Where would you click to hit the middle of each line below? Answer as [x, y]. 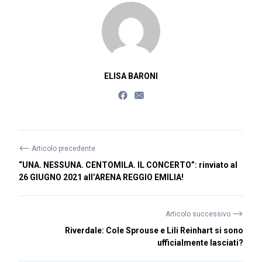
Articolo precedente [63, 149]
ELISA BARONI [131, 76]
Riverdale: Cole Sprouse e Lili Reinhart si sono [154, 230]
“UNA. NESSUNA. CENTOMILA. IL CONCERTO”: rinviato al [128, 165]
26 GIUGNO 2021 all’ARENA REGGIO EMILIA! [101, 177]
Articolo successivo [199, 214]
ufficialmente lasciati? [200, 243]
